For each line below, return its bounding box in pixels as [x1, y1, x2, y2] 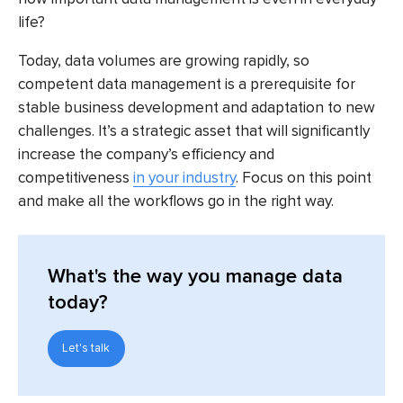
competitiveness [18, 167, 133, 187]
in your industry [133, 167, 236, 187]
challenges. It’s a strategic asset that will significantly [18, 121, 370, 140]
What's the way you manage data [47, 264, 343, 290]
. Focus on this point [236, 167, 372, 187]
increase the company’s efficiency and [18, 144, 274, 164]
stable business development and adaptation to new [18, 97, 375, 117]
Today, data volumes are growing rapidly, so [18, 50, 309, 70]
